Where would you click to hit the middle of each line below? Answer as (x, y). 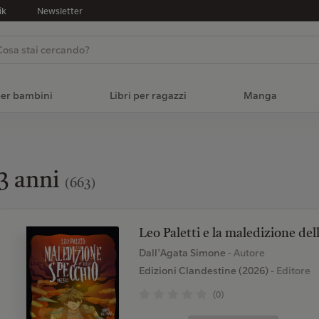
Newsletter (60, 11)
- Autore (246, 253)
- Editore (289, 271)
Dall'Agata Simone (183, 253)
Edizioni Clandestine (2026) (203, 271)
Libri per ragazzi (148, 95)
